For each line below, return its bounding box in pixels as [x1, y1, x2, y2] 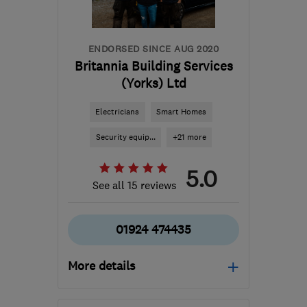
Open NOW [95, 290, 148, 304]
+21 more [172, 132, 206, 143]
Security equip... [95, 132, 156, 143]
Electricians [95, 106, 139, 117]
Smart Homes [156, 106, 206, 117]
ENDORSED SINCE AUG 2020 [88, 42, 219, 55]
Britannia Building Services [74, 58, 233, 74]
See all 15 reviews [93, 178, 177, 192]
